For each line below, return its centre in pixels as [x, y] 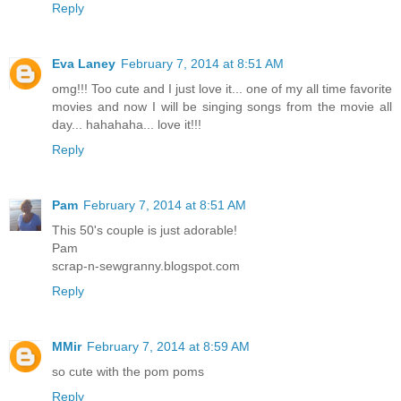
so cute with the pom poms [128, 371]
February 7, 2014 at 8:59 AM [168, 346]
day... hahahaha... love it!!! [127, 124]
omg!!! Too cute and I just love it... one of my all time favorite [222, 88]
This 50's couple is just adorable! [145, 230]
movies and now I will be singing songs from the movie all [222, 106]
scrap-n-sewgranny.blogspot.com [146, 265]
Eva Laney [84, 63]
